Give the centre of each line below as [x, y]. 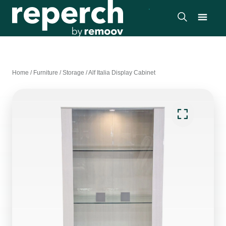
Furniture [46, 73]
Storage [73, 73]
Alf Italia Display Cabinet [122, 73]
